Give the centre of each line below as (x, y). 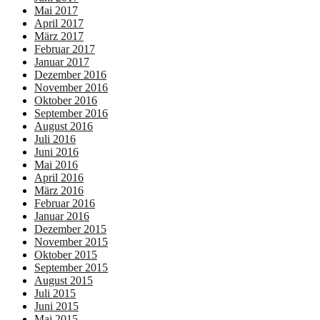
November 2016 (71, 87)
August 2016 (64, 126)
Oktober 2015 (66, 254)
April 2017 (59, 23)
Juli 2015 (55, 293)
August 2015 (64, 280)
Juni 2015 (56, 306)
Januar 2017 (62, 61)
